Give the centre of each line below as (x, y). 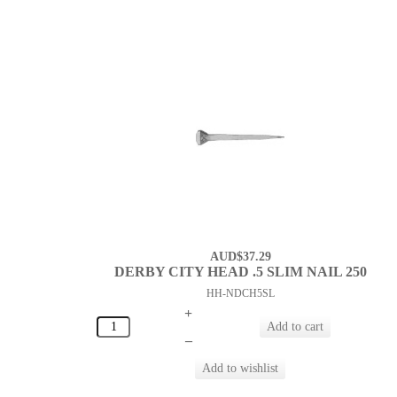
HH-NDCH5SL (240, 294)
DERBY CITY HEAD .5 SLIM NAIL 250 (240, 272)
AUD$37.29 (240, 257)
